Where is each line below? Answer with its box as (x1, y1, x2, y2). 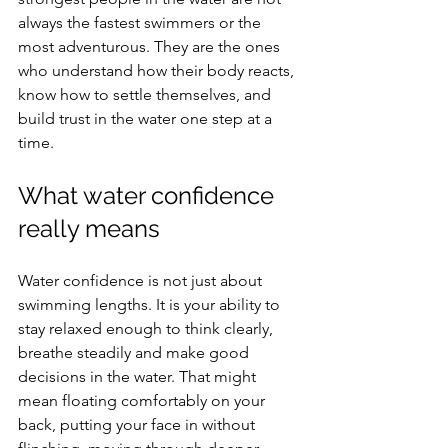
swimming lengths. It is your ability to (18, 295, 284, 314)
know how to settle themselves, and (18, 85, 275, 104)
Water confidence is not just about (18, 271, 266, 290)
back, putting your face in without (18, 415, 259, 434)
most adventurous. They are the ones (18, 37, 284, 56)
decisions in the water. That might (18, 367, 260, 386)
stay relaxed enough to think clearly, (18, 319, 277, 338)
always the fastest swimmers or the (18, 13, 265, 32)
